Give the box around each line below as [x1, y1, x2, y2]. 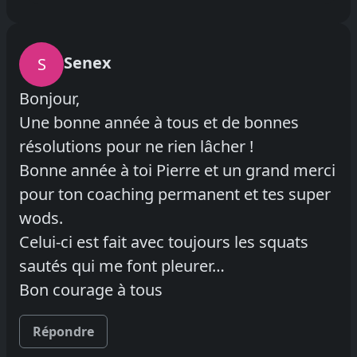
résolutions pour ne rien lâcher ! [19, 135, 253, 157]
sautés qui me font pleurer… [19, 254, 225, 277]
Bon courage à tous [19, 278, 163, 300]
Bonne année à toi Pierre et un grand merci [19, 159, 335, 181]
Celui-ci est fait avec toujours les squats [19, 230, 308, 253]
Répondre [33, 322, 94, 340]
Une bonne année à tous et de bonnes [19, 111, 299, 133]
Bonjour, [19, 87, 80, 109]
